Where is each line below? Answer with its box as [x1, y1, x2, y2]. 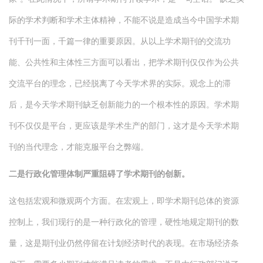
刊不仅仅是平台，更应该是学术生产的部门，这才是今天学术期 [9, 119, 239, 131]
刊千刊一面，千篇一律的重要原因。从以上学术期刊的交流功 [9, 35, 231, 46]
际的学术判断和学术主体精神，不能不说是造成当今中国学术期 [9, 14, 239, 25]
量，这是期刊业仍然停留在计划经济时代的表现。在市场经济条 [9, 237, 239, 248]
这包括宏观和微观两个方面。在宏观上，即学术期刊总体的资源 [9, 194, 239, 206]
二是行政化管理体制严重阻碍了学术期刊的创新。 [9, 167, 190, 179]
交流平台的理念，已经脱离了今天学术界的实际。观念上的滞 [9, 77, 231, 89]
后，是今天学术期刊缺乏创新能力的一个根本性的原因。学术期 [9, 98, 239, 110]
